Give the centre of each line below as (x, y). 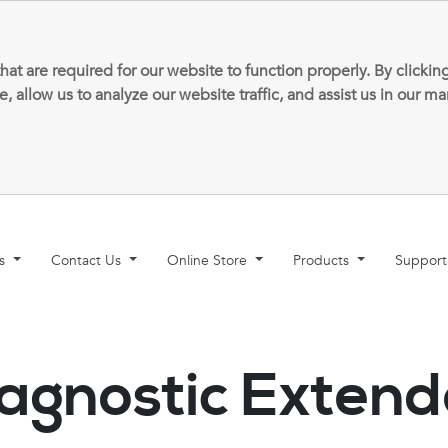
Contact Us (88, 260)
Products (323, 260)
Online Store (209, 260)
